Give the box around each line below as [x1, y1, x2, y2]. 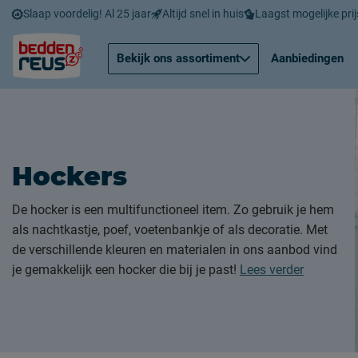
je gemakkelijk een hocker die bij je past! [12, 262, 240, 277]
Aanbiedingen [271, 51, 344, 66]
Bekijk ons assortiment [117, 50, 240, 66]
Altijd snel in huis [162, 6, 244, 20]
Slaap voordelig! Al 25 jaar [23, 6, 151, 20]
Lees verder [240, 262, 304, 277]
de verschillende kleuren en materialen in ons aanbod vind [12, 242, 337, 257]
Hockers [12, 161, 127, 192]
